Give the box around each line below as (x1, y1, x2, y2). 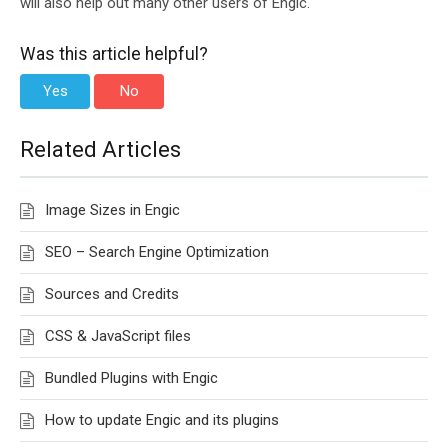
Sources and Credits (45, 284, 179, 303)
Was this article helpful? (20, 44, 208, 64)
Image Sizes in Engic (45, 200, 180, 219)
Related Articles (20, 136, 181, 162)
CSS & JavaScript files (45, 326, 191, 345)
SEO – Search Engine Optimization (45, 242, 269, 261)
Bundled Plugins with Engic (45, 368, 218, 387)
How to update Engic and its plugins (45, 410, 279, 429)
